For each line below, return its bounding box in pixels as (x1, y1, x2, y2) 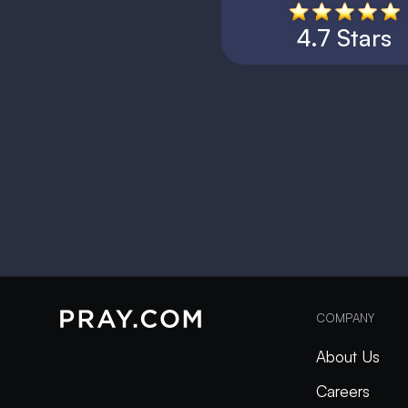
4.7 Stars (297, 22, 392, 52)
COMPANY (315, 311, 374, 326)
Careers (315, 382, 370, 402)
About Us (315, 347, 380, 367)
